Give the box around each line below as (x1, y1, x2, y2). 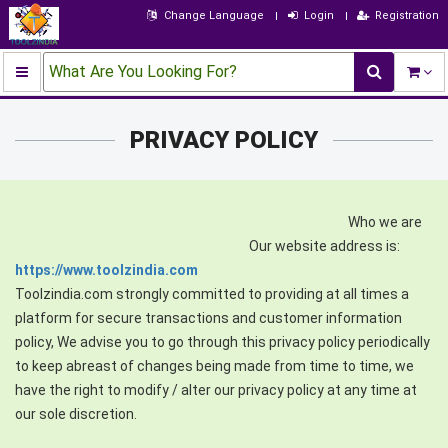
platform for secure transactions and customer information (15, 310, 402, 327)
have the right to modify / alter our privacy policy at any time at (15, 382, 417, 399)
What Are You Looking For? (49, 62, 237, 82)
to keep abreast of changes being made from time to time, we (15, 358, 414, 375)
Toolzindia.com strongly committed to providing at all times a (15, 286, 409, 303)
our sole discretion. (15, 406, 137, 423)
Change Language (163, 9, 264, 22)
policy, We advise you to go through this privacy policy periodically (15, 334, 430, 351)
